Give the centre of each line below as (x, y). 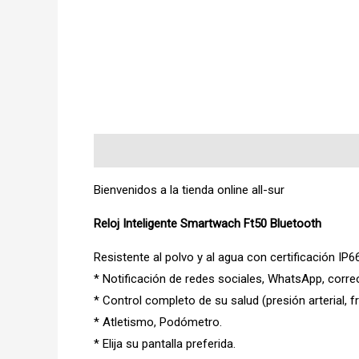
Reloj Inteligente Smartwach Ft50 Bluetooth (208, 224)
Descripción (125, 150)
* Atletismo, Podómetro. (158, 323)
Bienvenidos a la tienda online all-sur (189, 190)
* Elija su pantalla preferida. (165, 344)
